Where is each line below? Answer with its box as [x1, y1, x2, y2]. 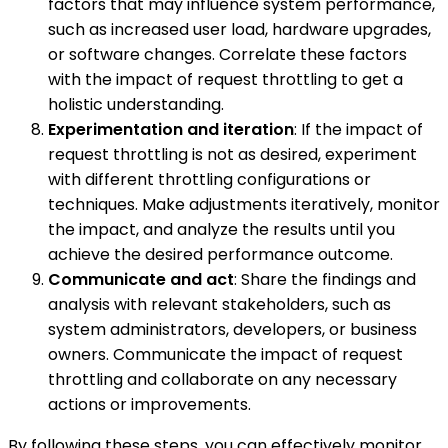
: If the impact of [294, 118, 423, 142]
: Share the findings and [234, 268, 416, 292]
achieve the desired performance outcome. [48, 243, 393, 267]
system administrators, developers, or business [48, 318, 417, 342]
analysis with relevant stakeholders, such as [48, 293, 391, 317]
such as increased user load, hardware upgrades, [48, 18, 431, 42]
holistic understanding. [48, 93, 224, 117]
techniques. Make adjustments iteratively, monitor [48, 193, 440, 217]
